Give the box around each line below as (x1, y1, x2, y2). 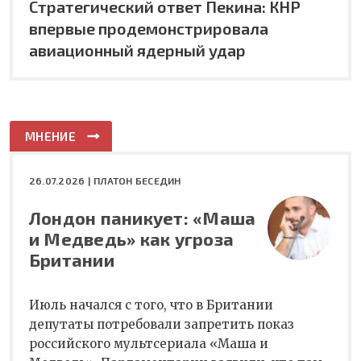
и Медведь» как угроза (29, 227, 234, 249)
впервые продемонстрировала (29, 18, 268, 38)
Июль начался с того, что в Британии (29, 297, 273, 313)
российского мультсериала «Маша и (29, 335, 268, 351)
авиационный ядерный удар (29, 39, 246, 60)
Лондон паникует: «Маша (29, 206, 256, 228)
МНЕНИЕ (25, 128, 76, 143)
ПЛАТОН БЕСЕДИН (93, 174, 181, 186)
